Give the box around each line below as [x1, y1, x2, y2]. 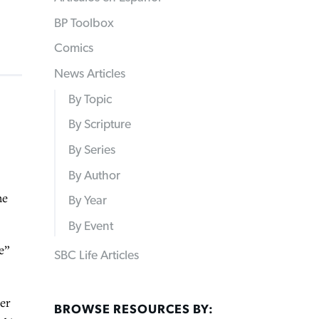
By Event [68, 220, 113, 234]
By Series [68, 144, 115, 157]
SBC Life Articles [54, 249, 139, 263]
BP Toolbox [54, 16, 114, 30]
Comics [54, 42, 93, 56]
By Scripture [68, 118, 131, 132]
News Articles [54, 68, 125, 81]
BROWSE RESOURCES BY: [54, 303, 214, 316]
